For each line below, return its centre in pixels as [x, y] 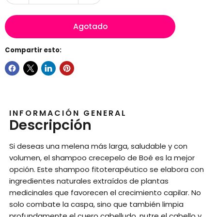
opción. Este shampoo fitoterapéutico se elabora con [107, 169]
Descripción [51, 125]
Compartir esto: [33, 50]
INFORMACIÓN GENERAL [68, 113]
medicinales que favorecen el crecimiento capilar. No [105, 192]
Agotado [90, 27]
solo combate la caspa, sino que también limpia [97, 204]
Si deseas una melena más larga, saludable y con [99, 146]
